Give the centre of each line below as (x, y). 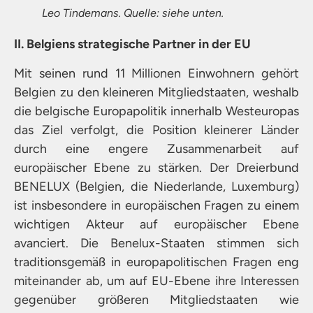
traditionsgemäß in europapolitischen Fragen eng (156, 262)
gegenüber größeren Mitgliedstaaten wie (156, 299)
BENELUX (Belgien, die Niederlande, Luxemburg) (156, 186)
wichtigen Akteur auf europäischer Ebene (156, 224)
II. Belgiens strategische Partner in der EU (132, 44)
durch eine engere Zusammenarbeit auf (156, 148)
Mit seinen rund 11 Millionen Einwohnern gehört (156, 73)
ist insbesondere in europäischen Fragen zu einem (156, 205)
